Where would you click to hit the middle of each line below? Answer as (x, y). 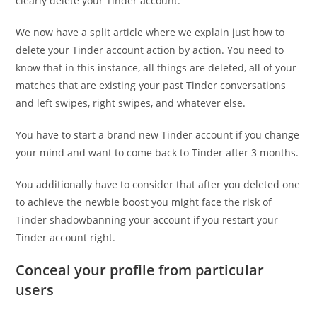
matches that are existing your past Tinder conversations (151, 85)
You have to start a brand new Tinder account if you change (158, 135)
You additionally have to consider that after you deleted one (158, 184)
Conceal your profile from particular (140, 270)
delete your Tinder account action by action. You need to (150, 50)
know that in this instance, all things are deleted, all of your (156, 68)
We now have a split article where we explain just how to (150, 32)
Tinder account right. (66, 237)
